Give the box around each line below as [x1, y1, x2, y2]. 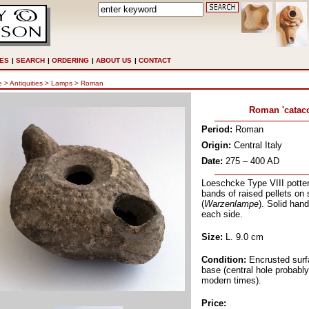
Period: [201, 124, 232, 134]
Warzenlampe [204, 199, 259, 209]
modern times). [201, 275, 261, 286]
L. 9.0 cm [226, 232, 263, 242]
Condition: [201, 255, 246, 265]
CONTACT [138, 57, 171, 64]
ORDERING [51, 57, 89, 64]
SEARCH [15, 57, 45, 64]
